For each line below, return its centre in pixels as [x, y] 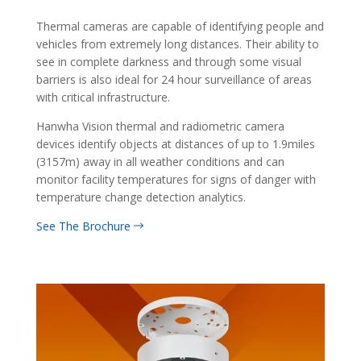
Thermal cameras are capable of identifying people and [180, 26]
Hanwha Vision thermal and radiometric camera [160, 126]
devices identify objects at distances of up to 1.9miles [175, 143]
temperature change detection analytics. [141, 197]
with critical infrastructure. [103, 97]
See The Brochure [85, 226]
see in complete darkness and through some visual [168, 61]
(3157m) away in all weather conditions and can [160, 161]
